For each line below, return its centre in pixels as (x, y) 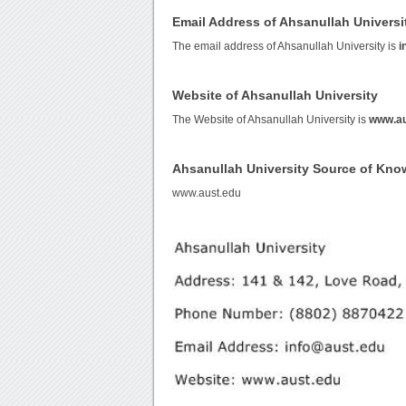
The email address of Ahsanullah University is (286, 47)
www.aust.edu (207, 193)
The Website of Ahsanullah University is (271, 120)
